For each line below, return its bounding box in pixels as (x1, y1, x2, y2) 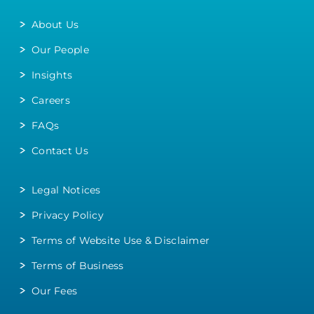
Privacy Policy (32, 208, 104, 221)
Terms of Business (32, 259, 124, 272)
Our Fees (32, 284, 78, 297)
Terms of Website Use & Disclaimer (32, 233, 210, 247)
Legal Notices (32, 183, 101, 196)
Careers (32, 93, 70, 107)
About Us (32, 18, 79, 31)
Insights (32, 68, 73, 81)
